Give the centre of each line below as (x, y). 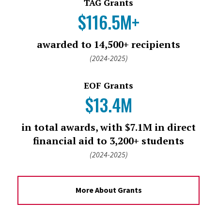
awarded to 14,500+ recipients (108, 44)
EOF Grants (108, 85)
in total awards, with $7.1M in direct (108, 127)
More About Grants (108, 190)
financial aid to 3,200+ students (108, 140)
